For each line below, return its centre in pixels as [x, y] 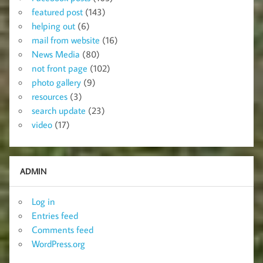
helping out [53, 26]
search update [59, 110]
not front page [60, 68]
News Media [56, 54]
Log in [43, 201]
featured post [57, 11]
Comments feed [63, 229]
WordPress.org [58, 243]
